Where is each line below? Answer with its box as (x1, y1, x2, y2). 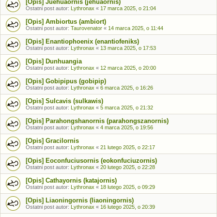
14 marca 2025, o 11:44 (108, 25, 163, 31)
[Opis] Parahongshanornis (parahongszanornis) (26, 117, 169, 124)
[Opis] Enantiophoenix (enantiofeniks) (26, 38, 139, 45)
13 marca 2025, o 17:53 (100, 45, 156, 51)
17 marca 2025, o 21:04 (100, 5, 156, 11)
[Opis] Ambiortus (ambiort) (26, 18, 106, 25)
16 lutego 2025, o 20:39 (100, 204, 155, 210)
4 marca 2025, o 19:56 (100, 124, 153, 130)
